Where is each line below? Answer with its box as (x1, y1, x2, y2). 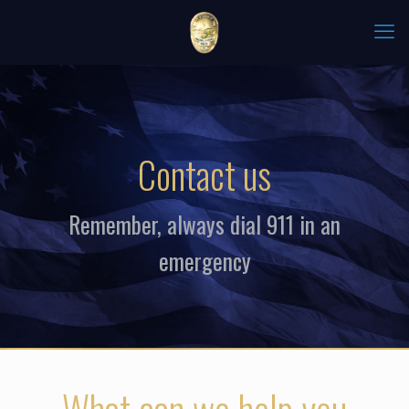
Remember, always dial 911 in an (68, 207, 341, 241)
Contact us (138, 147, 271, 202)
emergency (158, 244, 251, 278)
